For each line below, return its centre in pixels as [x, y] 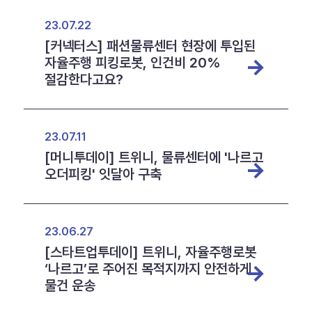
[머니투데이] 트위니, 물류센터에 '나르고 [154, 157]
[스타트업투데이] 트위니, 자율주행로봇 [150, 252]
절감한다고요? [84, 79]
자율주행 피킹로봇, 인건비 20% [132, 63]
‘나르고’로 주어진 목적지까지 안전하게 [148, 269]
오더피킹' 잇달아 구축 [103, 174]
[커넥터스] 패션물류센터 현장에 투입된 [150, 46]
